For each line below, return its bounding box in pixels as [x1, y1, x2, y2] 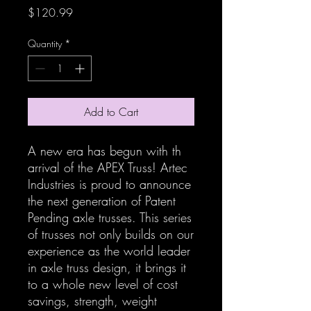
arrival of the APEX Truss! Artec [28, 158, 187, 176]
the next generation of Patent [28, 192, 176, 209]
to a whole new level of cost [28, 275, 178, 292]
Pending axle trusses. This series [28, 208, 192, 226]
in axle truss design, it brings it [28, 258, 186, 276]
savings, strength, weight [28, 292, 157, 309]
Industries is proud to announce [28, 175, 191, 192]
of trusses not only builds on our [28, 225, 194, 242]
